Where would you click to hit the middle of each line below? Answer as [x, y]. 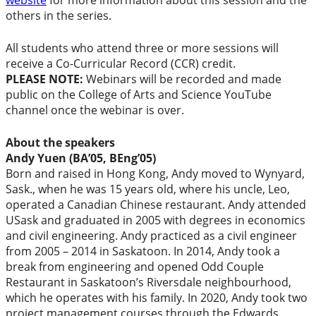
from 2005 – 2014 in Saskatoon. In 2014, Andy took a [143, 251]
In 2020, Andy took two [248, 298]
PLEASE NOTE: [44, 79]
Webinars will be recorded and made [182, 79]
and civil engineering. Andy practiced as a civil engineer [151, 236]
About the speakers [60, 143]
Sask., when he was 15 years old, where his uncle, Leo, [148, 189]
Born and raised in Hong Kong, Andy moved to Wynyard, [155, 174]
